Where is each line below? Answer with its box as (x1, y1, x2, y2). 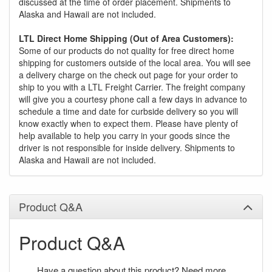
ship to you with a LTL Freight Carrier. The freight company (19, 81, 245, 93)
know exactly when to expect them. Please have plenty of (19, 117, 238, 130)
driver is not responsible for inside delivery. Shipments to (19, 141, 235, 154)
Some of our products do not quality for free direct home (19, 44, 234, 57)
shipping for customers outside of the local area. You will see (19, 56, 251, 69)
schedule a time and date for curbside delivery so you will (19, 105, 238, 118)
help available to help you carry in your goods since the (19, 129, 230, 142)
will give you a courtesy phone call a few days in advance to (19, 93, 247, 106)
